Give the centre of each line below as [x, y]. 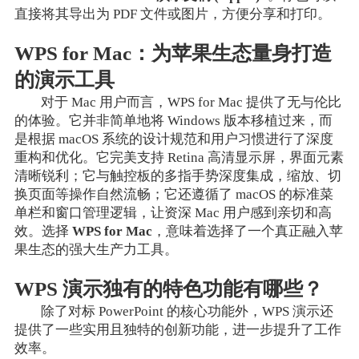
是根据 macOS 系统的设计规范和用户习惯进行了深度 [173, 139]
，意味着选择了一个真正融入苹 [247, 231]
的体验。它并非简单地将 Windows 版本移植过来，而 [173, 120]
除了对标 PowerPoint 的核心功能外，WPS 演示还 [188, 311]
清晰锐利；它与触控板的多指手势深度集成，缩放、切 [177, 175]
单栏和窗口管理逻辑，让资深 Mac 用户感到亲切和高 [173, 212]
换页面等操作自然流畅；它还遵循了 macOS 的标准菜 [173, 194]
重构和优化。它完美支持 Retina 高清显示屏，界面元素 [179, 157]
